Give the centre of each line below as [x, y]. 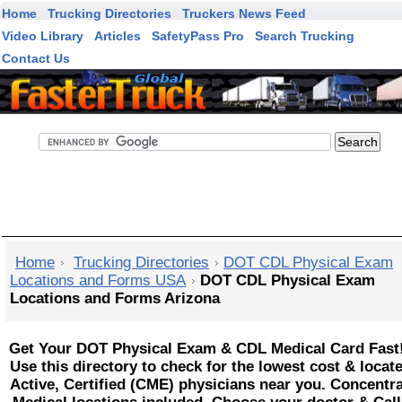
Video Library [43, 36]
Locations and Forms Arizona [115, 298]
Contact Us [36, 58]
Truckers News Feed [244, 13]
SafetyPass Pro [198, 36]
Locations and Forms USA [98, 280]
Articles [118, 36]
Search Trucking [305, 36]
